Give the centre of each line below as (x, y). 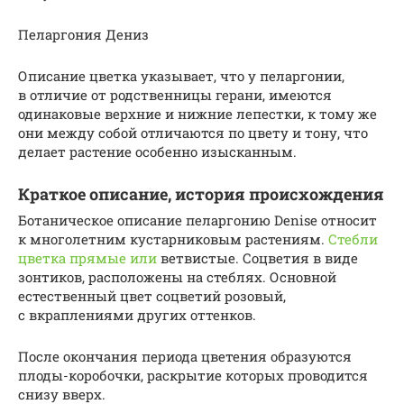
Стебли (353, 239)
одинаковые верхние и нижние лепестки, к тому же (197, 114)
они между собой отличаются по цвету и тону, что (193, 133)
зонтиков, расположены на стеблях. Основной (177, 277)
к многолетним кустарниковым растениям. (173, 239)
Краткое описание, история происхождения (201, 194)
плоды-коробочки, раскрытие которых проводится (193, 376)
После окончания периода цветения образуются (185, 357)
